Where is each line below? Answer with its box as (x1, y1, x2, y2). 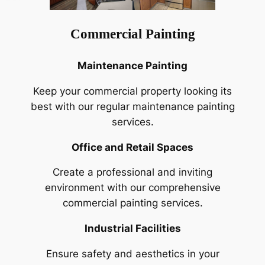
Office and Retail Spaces (72, 141, 193, 153)
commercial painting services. (62, 197, 203, 209)
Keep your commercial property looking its (33, 85, 232, 97)
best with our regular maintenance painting (30, 100, 235, 112)
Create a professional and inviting (53, 166, 212, 179)
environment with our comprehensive (44, 182, 221, 194)
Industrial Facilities (84, 222, 181, 235)
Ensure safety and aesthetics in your (46, 248, 219, 260)
